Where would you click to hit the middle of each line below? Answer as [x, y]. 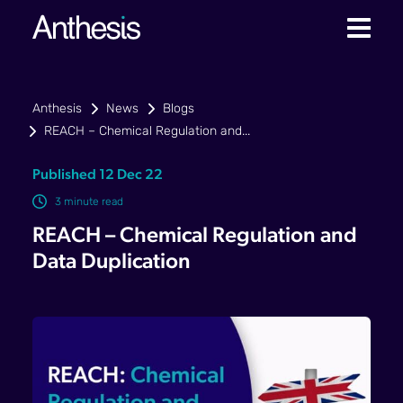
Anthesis [57, 109]
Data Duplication [112, 263]
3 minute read [89, 202]
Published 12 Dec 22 [98, 175]
